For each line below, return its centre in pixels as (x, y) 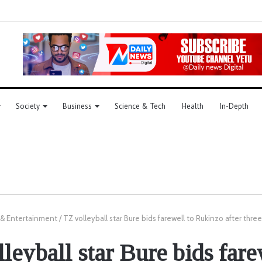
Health (193, 106)
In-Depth (234, 106)
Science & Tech (140, 106)
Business (77, 106)
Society (28, 106)
